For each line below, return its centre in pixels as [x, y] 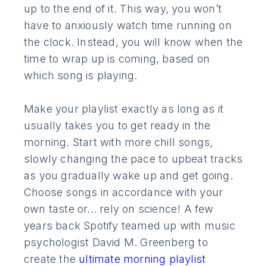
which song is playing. [81, 75]
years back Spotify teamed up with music [130, 225]
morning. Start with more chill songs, [119, 142]
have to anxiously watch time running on [128, 25]
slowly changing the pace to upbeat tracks [133, 159]
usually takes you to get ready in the [117, 125]
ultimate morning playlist [142, 259]
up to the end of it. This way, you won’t [123, 8]
